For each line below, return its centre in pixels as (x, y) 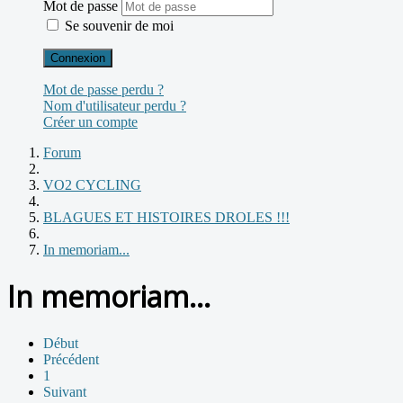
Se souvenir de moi (119, 25)
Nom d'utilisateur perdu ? (115, 105)
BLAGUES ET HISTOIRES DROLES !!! (166, 217)
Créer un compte (90, 121)
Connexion (78, 58)
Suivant (65, 391)
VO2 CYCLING (92, 184)
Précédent (71, 359)
